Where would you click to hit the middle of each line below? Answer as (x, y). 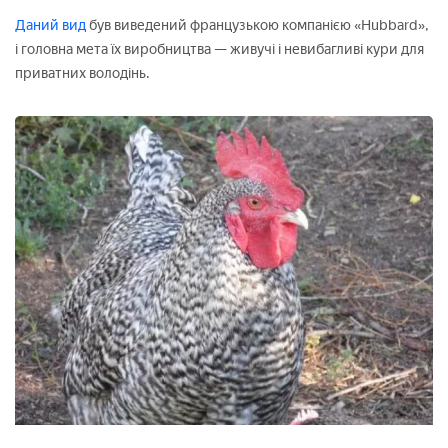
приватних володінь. (82, 74)
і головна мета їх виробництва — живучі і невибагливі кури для (219, 50)
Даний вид (50, 26)
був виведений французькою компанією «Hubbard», (257, 26)
